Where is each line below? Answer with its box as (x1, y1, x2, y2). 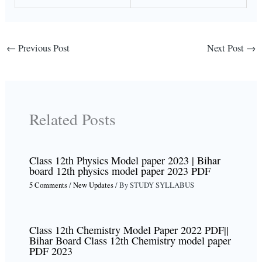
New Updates (73, 180, 113, 190)
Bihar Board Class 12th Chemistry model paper (29, 233, 231, 247)
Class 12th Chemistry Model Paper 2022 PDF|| (29, 222, 229, 237)
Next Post (207, 41, 247, 54)
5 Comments (29, 180, 67, 190)
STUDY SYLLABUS (129, 180, 194, 190)
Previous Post (15, 41, 70, 54)
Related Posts (29, 108, 116, 130)
